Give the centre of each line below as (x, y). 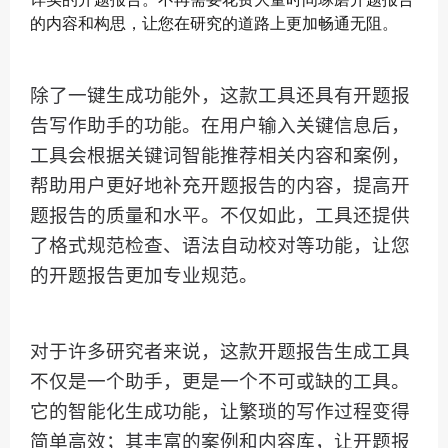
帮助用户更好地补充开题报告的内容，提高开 (220, 186)
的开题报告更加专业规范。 (144, 276)
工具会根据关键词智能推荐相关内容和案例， (220, 156)
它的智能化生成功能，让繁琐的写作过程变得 (220, 412)
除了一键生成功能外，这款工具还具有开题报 (220, 96)
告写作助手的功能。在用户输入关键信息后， (220, 126)
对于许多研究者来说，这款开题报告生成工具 (220, 352)
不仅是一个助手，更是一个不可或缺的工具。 (220, 382)
